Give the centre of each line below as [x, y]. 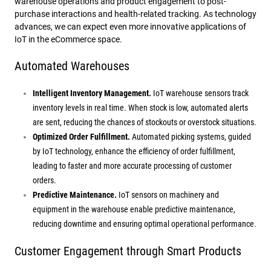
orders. [44, 180]
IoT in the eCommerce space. [68, 39]
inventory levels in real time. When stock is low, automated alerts [140, 107]
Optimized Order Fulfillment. [82, 136]
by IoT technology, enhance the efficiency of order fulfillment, [134, 151]
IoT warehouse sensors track [200, 93]
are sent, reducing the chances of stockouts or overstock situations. [145, 122]
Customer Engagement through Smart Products [128, 251]
